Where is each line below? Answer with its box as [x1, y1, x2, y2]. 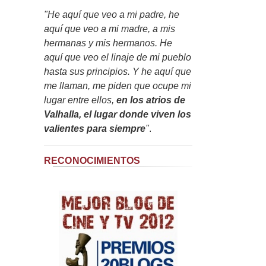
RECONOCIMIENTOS [44, 155, 141, 166]
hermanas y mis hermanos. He [44, 37, 172, 48]
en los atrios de [116, 94, 185, 105]
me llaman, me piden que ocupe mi [44, 80, 191, 91]
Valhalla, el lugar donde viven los [44, 109, 191, 119]
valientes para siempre [44, 123, 145, 134]
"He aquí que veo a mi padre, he [44, 9, 179, 20]
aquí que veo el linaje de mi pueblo [44, 52, 191, 62]
